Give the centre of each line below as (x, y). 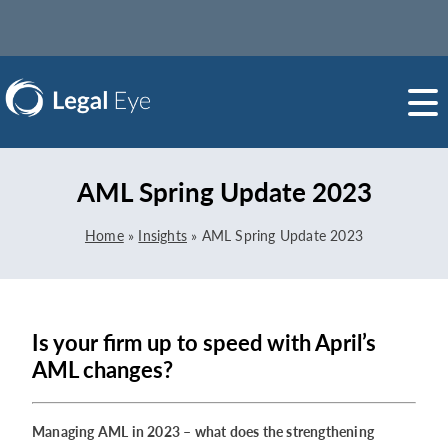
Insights (162, 235)
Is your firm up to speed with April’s (204, 343)
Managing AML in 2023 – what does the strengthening (203, 431)
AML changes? (102, 370)
